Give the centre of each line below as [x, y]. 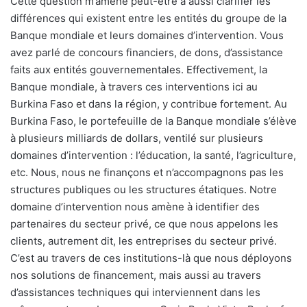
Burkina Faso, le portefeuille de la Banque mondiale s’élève [153, 121]
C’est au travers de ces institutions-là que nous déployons [151, 258]
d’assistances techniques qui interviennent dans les [135, 293]
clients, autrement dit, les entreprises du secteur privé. [144, 241]
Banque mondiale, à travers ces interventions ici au [134, 87]
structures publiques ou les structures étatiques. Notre [144, 190]
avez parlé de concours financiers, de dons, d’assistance [147, 53]
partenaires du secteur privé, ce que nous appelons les [144, 224]
